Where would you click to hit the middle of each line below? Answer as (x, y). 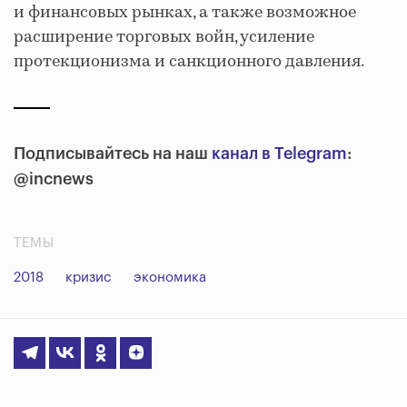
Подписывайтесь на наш (113, 153)
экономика (170, 277)
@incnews (54, 179)
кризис (89, 277)
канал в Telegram (279, 153)
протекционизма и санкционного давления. (190, 61)
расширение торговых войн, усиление (164, 37)
